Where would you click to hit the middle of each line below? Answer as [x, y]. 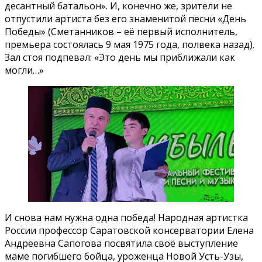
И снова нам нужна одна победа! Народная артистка [126, 217]
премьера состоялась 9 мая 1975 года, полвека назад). [130, 44]
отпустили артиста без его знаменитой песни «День [125, 18]
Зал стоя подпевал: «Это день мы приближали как [120, 57]
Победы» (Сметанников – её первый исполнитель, [121, 31]
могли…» [24, 70]
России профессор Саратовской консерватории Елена [129, 230]
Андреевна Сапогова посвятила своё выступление [121, 243]
